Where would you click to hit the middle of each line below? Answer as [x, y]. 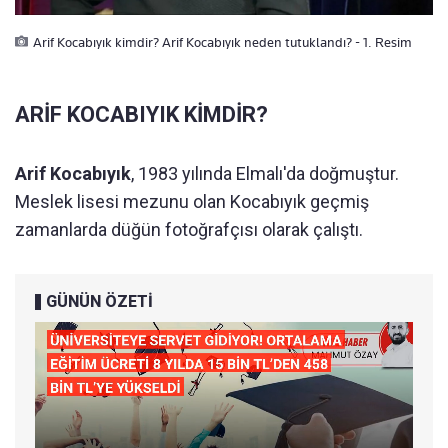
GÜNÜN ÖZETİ [99, 302]
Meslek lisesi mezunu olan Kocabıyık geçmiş [192, 202]
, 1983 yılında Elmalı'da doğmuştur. [265, 174]
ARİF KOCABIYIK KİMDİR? [141, 115]
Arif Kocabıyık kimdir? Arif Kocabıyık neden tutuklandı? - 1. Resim [222, 42]
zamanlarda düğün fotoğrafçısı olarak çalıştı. [189, 230]
